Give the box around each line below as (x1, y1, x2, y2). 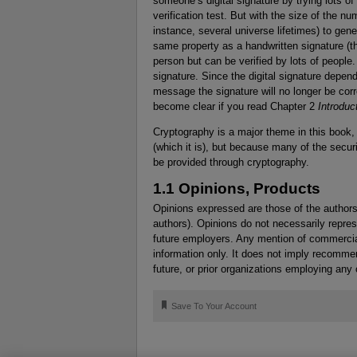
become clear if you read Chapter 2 (153, 100, 318, 112)
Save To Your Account (171, 301, 257, 312)
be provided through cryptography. (153, 155, 309, 168)
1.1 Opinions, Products (153, 180, 320, 198)
